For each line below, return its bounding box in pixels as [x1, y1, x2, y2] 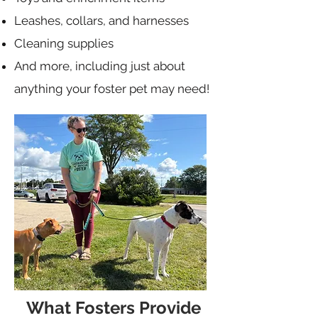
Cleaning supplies [14, 36, 114, 50]
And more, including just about [14, 59, 185, 73]
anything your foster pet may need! [14, 82, 209, 96]
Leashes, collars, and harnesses [14, 13, 189, 28]
